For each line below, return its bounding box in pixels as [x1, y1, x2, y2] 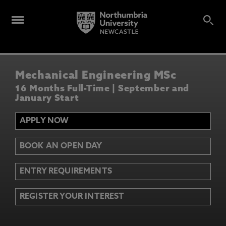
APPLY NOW [20, 117, 69, 125]
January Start [15, 93, 79, 103]
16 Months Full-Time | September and [15, 84, 190, 94]
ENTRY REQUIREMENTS [20, 167, 112, 176]
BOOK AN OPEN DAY [20, 142, 102, 150]
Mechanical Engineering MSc [15, 70, 177, 82]
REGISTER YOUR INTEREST [20, 192, 125, 201]
